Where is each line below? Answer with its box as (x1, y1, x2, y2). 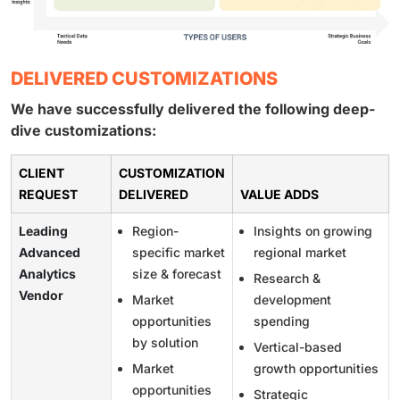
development (254, 291, 331, 307)
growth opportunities (254, 360, 379, 376)
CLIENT (19, 164, 64, 180)
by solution (132, 334, 198, 350)
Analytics (19, 265, 76, 281)
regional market (254, 244, 346, 260)
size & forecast (132, 265, 221, 281)
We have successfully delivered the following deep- (11, 99, 375, 118)
